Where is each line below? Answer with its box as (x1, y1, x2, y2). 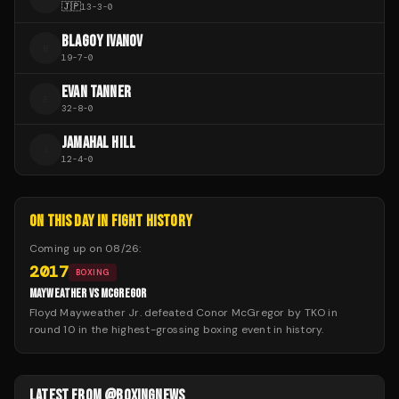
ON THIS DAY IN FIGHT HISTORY (29, 212, 193, 232)
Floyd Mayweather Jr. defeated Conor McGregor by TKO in (29, 305, 338, 321)
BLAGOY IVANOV (61, 32, 143, 52)
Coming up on (29, 241, 106, 256)
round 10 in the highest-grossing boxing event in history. (29, 322, 324, 338)
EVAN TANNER (61, 83, 131, 102)
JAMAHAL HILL (61, 134, 136, 153)
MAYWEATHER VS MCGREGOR (29, 286, 147, 302)
